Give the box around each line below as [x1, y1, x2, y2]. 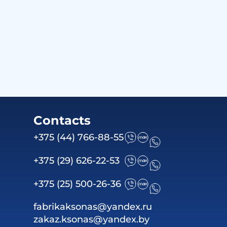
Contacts [33, 112, 91, 128]
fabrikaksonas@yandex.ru [33, 201, 153, 212]
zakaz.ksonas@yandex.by [33, 213, 150, 225]
